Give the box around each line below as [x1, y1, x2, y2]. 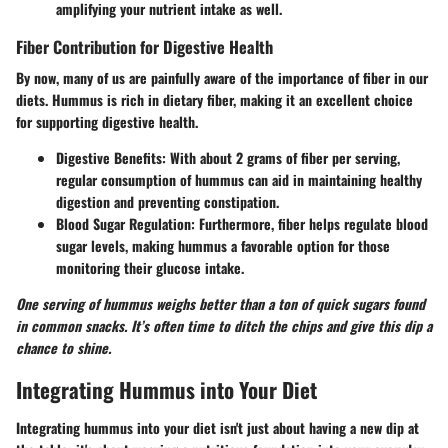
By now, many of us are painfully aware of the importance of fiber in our [16, 67, 428, 89]
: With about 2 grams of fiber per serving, [162, 147, 400, 169]
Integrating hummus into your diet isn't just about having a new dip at [16, 416, 419, 438]
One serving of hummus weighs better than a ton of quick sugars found [16, 293, 425, 315]
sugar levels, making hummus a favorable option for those [56, 235, 390, 257]
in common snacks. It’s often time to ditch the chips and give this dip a [16, 315, 432, 337]
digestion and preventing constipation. [56, 191, 279, 213]
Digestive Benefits [56, 147, 162, 169]
